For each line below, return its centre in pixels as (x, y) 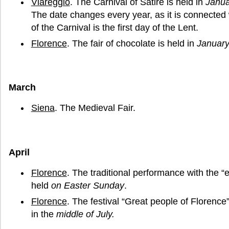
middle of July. (85, 214)
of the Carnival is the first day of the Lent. (114, 28)
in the (43, 214)
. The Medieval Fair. (95, 108)
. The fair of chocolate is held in (132, 44)
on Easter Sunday (87, 185)
